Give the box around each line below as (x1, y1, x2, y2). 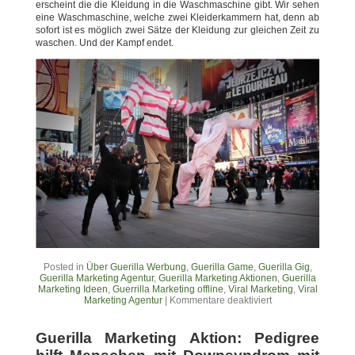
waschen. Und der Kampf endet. (36, 37, 174, 48)
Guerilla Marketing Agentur (39, 272, 154, 284)
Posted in (43, 261, 86, 273)
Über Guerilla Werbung (86, 261, 186, 273)
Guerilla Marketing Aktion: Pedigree (36, 329, 319, 346)
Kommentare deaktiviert (169, 294, 272, 306)
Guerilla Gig (258, 261, 310, 273)
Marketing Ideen (37, 283, 108, 295)
